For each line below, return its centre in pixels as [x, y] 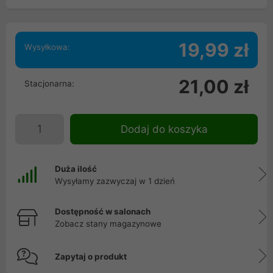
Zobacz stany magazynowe [108, 224]
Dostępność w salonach [103, 211]
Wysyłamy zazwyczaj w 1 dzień [115, 181]
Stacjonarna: [49, 83]
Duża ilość [76, 169]
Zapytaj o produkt [91, 257]
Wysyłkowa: [47, 47]
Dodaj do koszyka [164, 129]
